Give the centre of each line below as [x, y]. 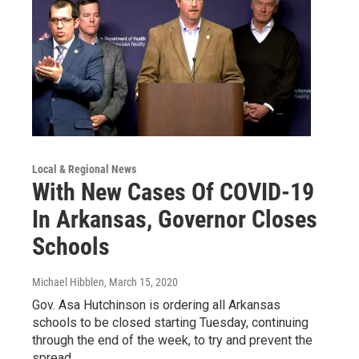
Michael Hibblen [68, 282]
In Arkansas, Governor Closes [175, 219]
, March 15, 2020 [141, 282]
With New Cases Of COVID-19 [173, 192]
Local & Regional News [84, 169]
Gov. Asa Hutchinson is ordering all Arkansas [156, 305]
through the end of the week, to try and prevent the [172, 340]
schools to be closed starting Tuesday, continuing [170, 323]
